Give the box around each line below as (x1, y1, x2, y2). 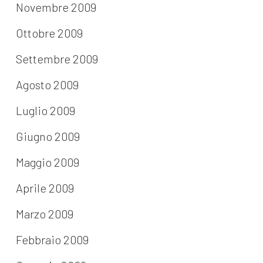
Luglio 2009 (15, 103, 75, 118)
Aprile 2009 (15, 181, 74, 195)
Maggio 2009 (15, 155, 79, 170)
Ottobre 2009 (15, 26, 83, 41)
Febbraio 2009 (15, 232, 89, 247)
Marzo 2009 (15, 207, 73, 221)
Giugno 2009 (15, 129, 80, 144)
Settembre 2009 (15, 52, 98, 66)
